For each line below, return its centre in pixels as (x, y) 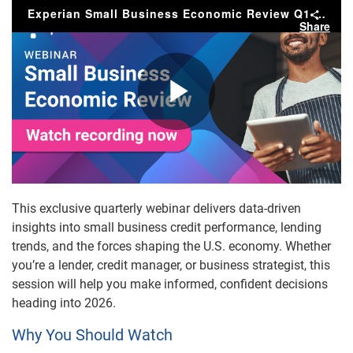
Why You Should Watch (92, 335)
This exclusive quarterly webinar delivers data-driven (156, 209)
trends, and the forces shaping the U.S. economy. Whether (171, 247)
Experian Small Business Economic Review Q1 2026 (320, 13)
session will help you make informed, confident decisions (170, 284)
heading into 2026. (64, 303)
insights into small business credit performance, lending (167, 228)
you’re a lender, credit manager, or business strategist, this (171, 266)
